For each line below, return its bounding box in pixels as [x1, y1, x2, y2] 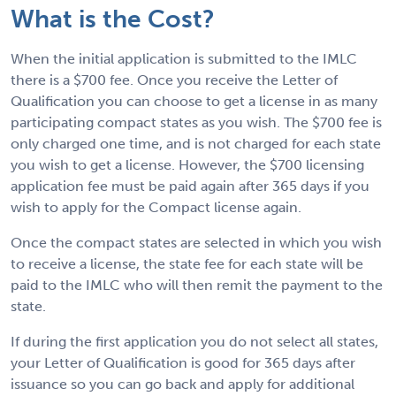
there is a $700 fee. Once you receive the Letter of [11, 72, 338, 89]
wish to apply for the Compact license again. [11, 199, 301, 217]
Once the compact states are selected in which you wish [11, 234, 382, 252]
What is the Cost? [11, 4, 215, 34]
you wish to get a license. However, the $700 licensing [11, 156, 364, 174]
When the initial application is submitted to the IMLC [11, 50, 357, 68]
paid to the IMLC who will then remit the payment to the [11, 277, 383, 294]
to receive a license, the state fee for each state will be [11, 255, 363, 273]
